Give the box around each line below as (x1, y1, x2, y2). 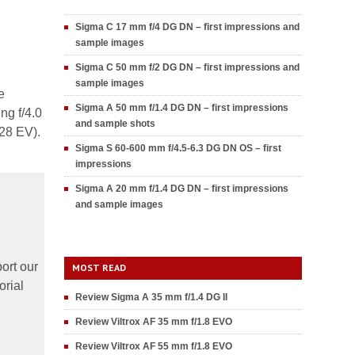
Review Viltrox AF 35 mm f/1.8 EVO (75, 316, 232, 327)
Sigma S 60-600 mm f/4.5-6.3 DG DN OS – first (75, 143, 281, 154)
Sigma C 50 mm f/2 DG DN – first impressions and (75, 62, 300, 73)
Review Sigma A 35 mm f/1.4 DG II (75, 292, 227, 303)
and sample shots (75, 118, 155, 129)
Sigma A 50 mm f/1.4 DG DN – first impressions (75, 102, 288, 113)
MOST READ (72, 261, 126, 273)
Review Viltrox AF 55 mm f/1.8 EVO (75, 341, 232, 352)
